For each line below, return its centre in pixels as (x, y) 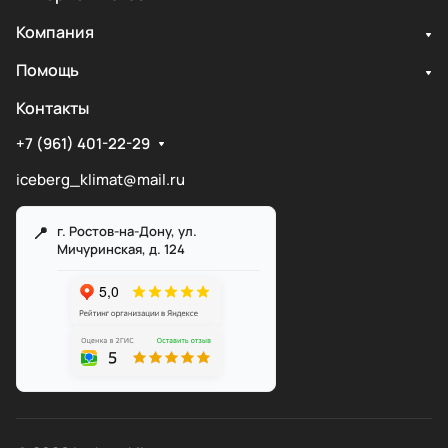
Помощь (47, 70)
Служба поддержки (280, 342)
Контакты (52, 108)
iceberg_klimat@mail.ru (100, 180)
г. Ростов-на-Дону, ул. (127, 231)
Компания (55, 32)
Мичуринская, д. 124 (121, 249)
